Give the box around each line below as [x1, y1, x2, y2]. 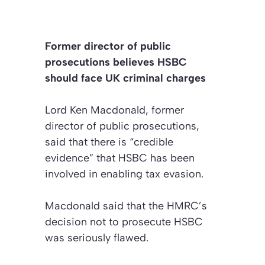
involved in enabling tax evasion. [45, 167, 203, 180]
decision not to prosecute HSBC [45, 215, 203, 228]
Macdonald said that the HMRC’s [45, 199, 207, 212]
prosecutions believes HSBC [45, 55, 187, 69]
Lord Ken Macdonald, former [45, 103, 184, 117]
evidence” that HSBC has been [45, 151, 195, 164]
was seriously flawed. [45, 231, 148, 244]
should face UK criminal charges [45, 71, 206, 85]
